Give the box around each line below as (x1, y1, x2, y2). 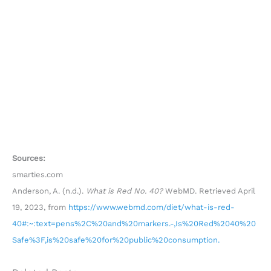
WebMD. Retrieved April (163, 186, 255, 196)
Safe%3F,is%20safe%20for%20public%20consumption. (12, 235, 220, 245)
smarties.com (12, 170, 63, 180)
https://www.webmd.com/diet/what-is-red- (68, 203, 235, 212)
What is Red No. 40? (86, 186, 163, 196)
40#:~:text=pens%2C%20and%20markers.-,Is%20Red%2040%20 (12, 219, 256, 229)
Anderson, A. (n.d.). (12, 186, 86, 196)
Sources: (12, 154, 45, 163)
